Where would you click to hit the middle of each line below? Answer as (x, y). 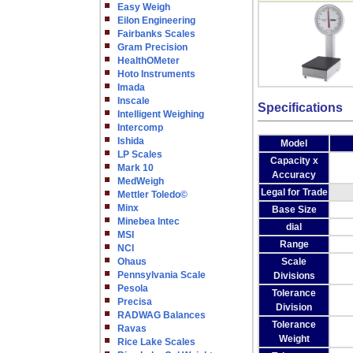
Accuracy (294, 175)
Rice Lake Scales (156, 342)
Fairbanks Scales (156, 34)
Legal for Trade (294, 192)
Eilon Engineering (156, 20)
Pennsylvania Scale (162, 275)
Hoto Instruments (156, 74)
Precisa (135, 302)
